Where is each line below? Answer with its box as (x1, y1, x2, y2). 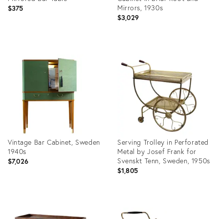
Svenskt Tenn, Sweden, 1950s (117, 156, 210, 165)
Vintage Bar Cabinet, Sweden (8, 137, 100, 147)
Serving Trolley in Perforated (117, 137, 209, 147)
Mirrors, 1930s (117, 3, 163, 12)
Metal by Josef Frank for (117, 147, 197, 156)
